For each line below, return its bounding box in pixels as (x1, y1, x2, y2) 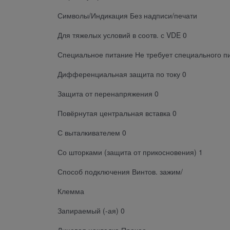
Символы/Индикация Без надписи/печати (57, 10, 197, 21)
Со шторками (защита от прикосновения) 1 (57, 146, 203, 157)
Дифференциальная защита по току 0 (57, 68, 186, 79)
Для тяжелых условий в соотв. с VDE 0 (57, 29, 187, 40)
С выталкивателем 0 (57, 127, 126, 138)
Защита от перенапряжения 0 (57, 88, 159, 99)
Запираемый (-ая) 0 (57, 205, 125, 216)
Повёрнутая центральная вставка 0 (57, 107, 177, 118)
